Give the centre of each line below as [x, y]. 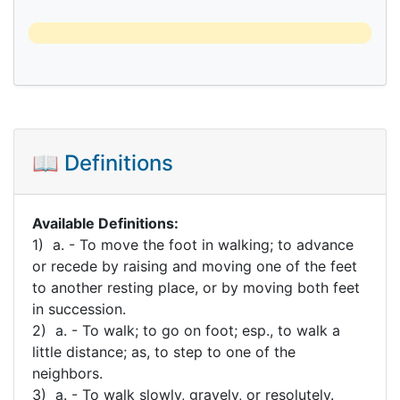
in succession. [79, 308]
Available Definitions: [105, 223]
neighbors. [67, 373]
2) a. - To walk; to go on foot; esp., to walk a [186, 330]
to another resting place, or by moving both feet [196, 287]
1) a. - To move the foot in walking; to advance [193, 244]
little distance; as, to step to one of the [164, 351]
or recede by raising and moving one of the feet [195, 266]
